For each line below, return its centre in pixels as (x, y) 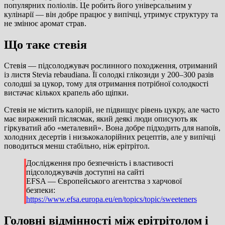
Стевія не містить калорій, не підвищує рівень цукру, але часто (112, 110)
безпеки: (41, 190)
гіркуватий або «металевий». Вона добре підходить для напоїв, (112, 128)
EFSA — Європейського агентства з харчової (104, 181)
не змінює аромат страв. (45, 23)
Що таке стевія (45, 44)
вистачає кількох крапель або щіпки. (66, 93)
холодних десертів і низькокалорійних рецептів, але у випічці (110, 137)
